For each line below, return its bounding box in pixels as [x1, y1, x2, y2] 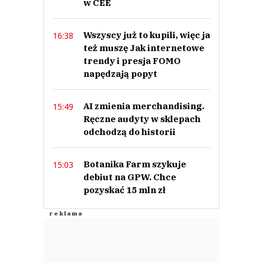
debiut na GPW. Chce [83, 171, 176, 183]
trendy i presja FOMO [83, 55, 181, 67]
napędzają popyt [83, 68, 157, 80]
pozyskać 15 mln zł [83, 184, 166, 196]
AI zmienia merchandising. [83, 100, 204, 112]
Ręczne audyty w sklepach [83, 113, 201, 125]
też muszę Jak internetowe [83, 42, 204, 54]
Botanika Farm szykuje [83, 159, 186, 170]
